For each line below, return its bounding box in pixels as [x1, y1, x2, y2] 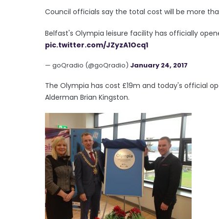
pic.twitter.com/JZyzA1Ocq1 [45, 40, 148, 50]
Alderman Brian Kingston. [45, 92, 130, 102]
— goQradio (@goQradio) [45, 60, 130, 70]
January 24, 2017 [130, 60, 188, 70]
